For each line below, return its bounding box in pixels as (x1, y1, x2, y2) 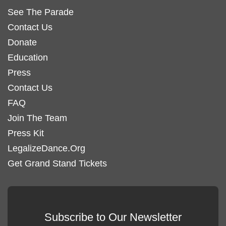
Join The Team (8, 112, 67, 123)
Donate (8, 37, 37, 47)
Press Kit (8, 128, 44, 138)
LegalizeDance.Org (8, 143, 85, 153)
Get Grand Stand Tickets (8, 158, 107, 168)
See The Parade (8, 7, 74, 17)
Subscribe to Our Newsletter (44, 210, 182, 223)
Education (8, 52, 48, 63)
